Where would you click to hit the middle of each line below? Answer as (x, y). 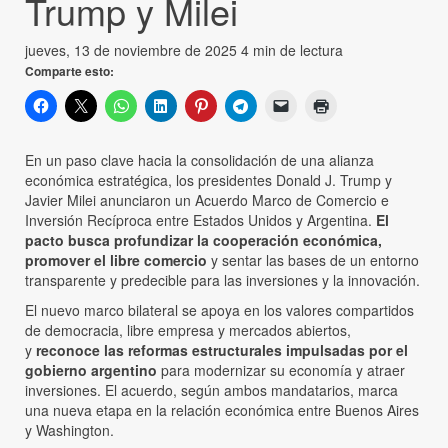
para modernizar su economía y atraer (281, 369)
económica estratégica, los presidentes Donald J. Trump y (208, 179)
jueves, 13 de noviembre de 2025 (133, 49)
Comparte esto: (69, 70)
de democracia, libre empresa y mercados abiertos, (188, 329)
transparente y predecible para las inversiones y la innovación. (222, 279)
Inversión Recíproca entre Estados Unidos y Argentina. (200, 219)
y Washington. (69, 429)
